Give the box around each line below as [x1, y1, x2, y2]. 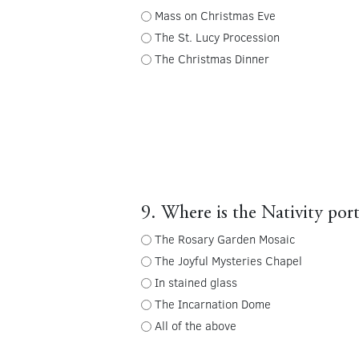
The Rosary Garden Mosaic [154, 230, 295, 247]
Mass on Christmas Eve [154, 6, 276, 23]
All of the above [154, 317, 236, 333]
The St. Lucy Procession [154, 28, 280, 45]
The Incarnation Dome [154, 295, 271, 312]
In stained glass [154, 273, 237, 290]
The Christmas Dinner [154, 50, 269, 67]
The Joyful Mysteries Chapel [154, 252, 302, 268]
